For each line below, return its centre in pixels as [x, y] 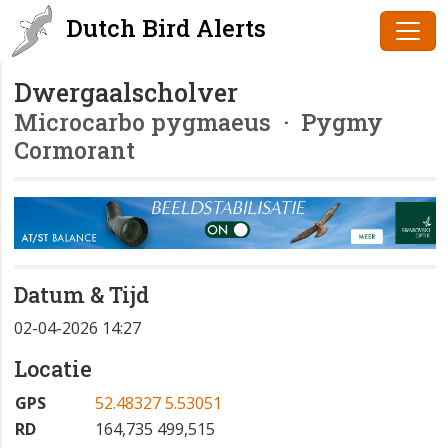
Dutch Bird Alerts [163, 28]
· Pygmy [327, 121]
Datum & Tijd [81, 295]
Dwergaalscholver [126, 92]
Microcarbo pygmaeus [142, 121]
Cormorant [74, 149]
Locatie [53, 369]
